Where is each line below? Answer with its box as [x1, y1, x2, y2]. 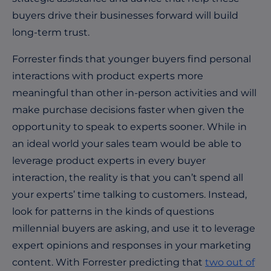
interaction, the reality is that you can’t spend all [12, 171, 243, 183]
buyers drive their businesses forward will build [12, 9, 238, 21]
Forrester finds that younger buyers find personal [12, 53, 251, 65]
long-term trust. [12, 26, 94, 38]
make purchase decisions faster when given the [12, 103, 244, 116]
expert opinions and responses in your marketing [12, 239, 251, 251]
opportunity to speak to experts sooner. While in [12, 120, 247, 132]
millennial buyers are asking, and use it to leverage [12, 222, 255, 234]
